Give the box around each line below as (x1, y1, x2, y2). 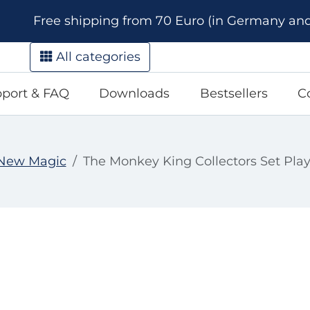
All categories (52, 48, 140, 64)
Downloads (99, 85, 170, 101)
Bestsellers (199, 85, 268, 101)
